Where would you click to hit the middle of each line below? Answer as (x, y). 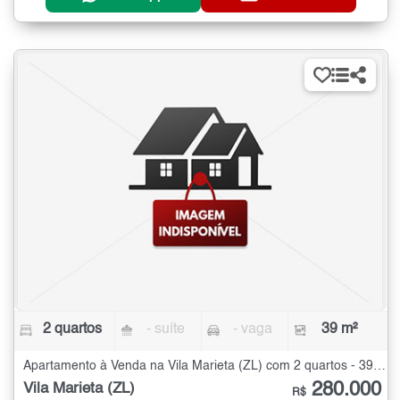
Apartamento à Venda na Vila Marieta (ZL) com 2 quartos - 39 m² (379, 367)
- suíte (166, 330)
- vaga (252, 330)
